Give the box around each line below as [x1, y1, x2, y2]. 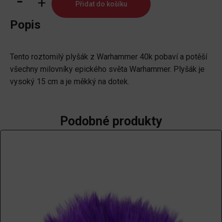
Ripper [31, 41, 54, 51]
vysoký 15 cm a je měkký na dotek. [10, 76, 129, 86]
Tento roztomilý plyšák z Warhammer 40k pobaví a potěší [10, 52, 207, 61]
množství [31, 53, 63, 63]
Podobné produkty [59, 113, 163, 128]
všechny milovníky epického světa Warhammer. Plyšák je [10, 64, 205, 74]
